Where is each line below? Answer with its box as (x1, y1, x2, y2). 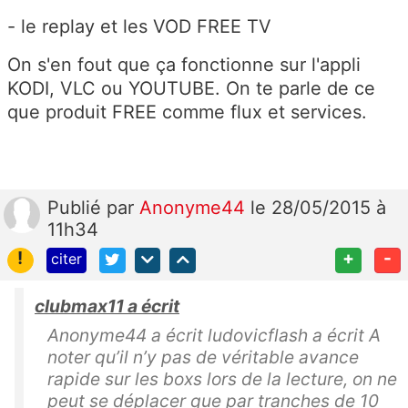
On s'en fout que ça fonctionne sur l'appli (7, 53, 361, 76)
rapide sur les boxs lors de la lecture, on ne (47, 368, 397, 391)
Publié (47, 196, 107, 219)
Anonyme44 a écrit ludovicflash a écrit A (47, 324, 381, 347)
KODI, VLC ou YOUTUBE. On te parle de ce (7, 76, 375, 99)
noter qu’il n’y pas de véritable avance (47, 346, 359, 369)
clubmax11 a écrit (35, 295, 179, 318)
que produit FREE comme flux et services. (7, 100, 367, 123)
